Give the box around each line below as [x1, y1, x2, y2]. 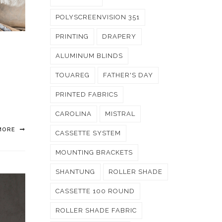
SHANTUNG [55, 168, 95, 175]
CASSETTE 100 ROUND [55, 187, 135, 195]
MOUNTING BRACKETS [55, 149, 133, 156]
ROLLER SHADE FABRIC [55, 207, 137, 214]
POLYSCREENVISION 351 [55, 13, 140, 21]
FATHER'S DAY [103, 71, 153, 79]
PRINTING [55, 33, 89, 40]
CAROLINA [55, 110, 92, 117]
